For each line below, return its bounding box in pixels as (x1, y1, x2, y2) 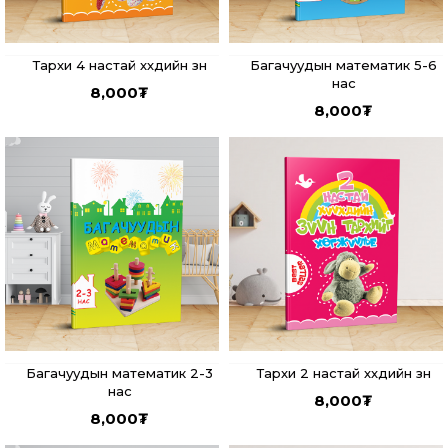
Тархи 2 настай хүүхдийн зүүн (256, 365, 431, 382)
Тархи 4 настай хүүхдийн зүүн (32, 57, 207, 74)
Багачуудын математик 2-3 (26, 365, 213, 382)
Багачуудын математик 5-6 (250, 57, 437, 74)
